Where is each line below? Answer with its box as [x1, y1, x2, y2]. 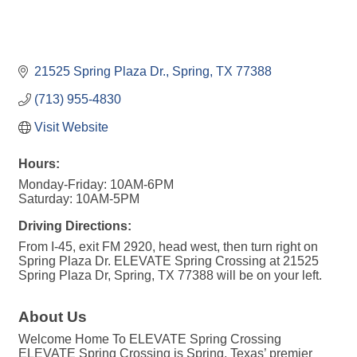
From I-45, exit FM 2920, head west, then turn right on [18, 240, 318, 254]
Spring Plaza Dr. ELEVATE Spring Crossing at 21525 [18, 254, 319, 269]
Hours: [18, 157, 60, 171]
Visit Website [34, 120, 108, 135]
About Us [18, 308, 87, 326]
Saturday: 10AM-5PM [18, 192, 139, 206]
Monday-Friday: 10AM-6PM [18, 178, 174, 192]
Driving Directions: [18, 219, 131, 233]
